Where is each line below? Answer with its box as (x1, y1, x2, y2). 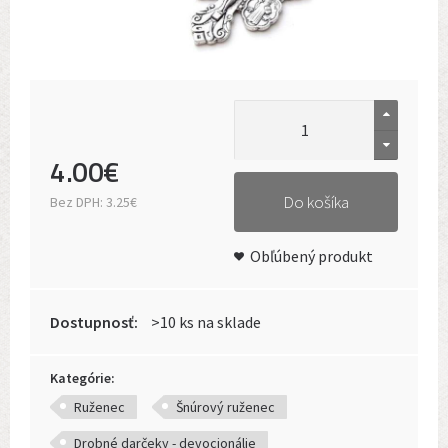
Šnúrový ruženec (176, 398, 275, 416)
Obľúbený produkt (250, 246, 373, 266)
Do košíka (283, 191, 349, 213)
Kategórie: (50, 369, 115, 387)
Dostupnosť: (50, 312, 141, 332)
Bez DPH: (50, 193, 106, 211)
